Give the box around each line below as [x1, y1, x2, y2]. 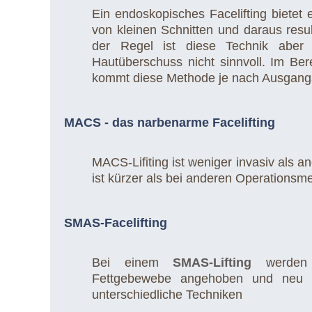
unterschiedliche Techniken [92, 288, 243, 302]
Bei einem [92, 256, 173, 270]
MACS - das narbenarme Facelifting [64, 116, 276, 130]
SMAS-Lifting [173, 256, 252, 270]
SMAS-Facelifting [64, 216, 168, 230]
